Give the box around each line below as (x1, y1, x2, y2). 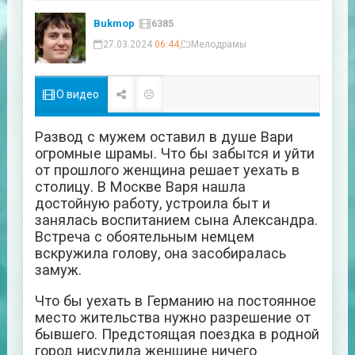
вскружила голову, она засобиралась (34, 245, 286, 262)
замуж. (34, 261, 82, 279)
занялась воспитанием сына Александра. (34, 212, 318, 229)
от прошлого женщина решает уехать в (34, 162, 300, 179)
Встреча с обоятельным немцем (34, 228, 254, 246)
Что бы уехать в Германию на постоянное (34, 292, 316, 310)
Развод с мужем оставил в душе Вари (34, 128, 293, 146)
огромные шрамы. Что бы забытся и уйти (34, 145, 315, 162)
